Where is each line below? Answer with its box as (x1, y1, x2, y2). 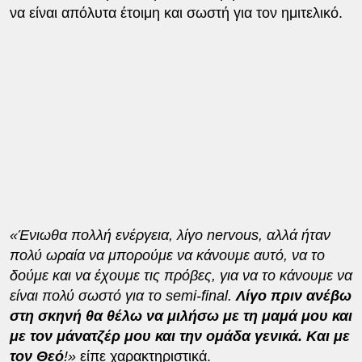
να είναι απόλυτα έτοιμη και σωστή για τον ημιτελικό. (9, 4, 343, 21)
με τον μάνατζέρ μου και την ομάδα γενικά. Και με (9, 327, 350, 344)
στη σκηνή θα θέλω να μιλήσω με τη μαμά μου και (9, 307, 352, 324)
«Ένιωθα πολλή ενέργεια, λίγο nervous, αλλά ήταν (9, 226, 330, 243)
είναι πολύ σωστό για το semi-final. (9, 287, 236, 304)
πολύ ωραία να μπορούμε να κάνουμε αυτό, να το (9, 246, 325, 263)
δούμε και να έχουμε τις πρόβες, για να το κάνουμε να (9, 267, 352, 284)
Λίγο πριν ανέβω (235, 287, 351, 304)
